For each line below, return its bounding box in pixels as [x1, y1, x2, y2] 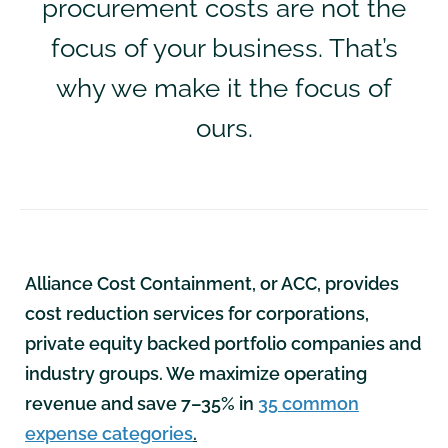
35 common [258, 393, 359, 414]
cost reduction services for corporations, [25, 303, 369, 324]
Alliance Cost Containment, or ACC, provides [25, 273, 399, 294]
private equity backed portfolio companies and [25, 333, 421, 354]
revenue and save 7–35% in [25, 393, 258, 414]
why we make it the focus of [56, 73, 392, 103]
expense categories [25, 423, 193, 444]
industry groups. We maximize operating [25, 363, 367, 384]
